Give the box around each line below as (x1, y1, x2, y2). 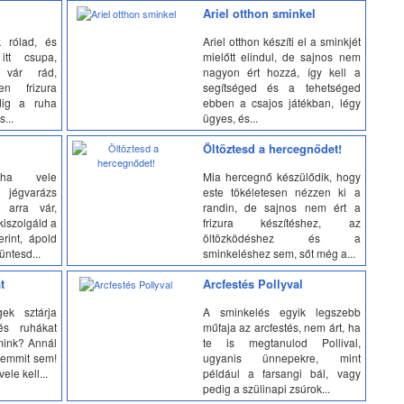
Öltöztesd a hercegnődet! (202, 141, 342, 157)
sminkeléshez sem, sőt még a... (202, 244, 355, 261)
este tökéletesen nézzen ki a (202, 183, 361, 199)
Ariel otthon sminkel (202, 5, 316, 22)
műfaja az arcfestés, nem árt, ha (202, 318, 361, 335)
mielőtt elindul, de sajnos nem (202, 48, 361, 64)
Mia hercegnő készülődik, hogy (202, 168, 361, 184)
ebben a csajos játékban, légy (202, 94, 361, 110)
